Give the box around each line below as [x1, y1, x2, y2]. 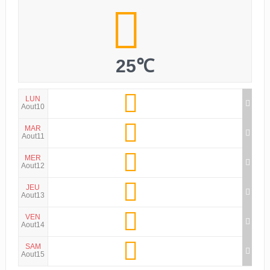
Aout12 [21, 162, 45, 171]
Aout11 [21, 132, 45, 141]
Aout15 [21, 250, 45, 259]
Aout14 [21, 221, 45, 230]
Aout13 [21, 191, 45, 200]
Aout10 [21, 102, 45, 111]
